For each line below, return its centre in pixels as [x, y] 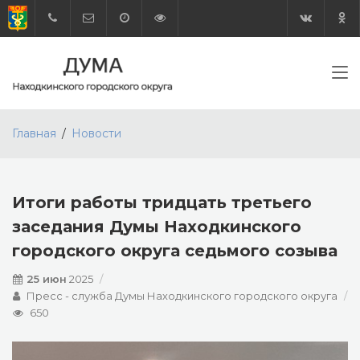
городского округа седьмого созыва [175, 251]
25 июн [47, 279]
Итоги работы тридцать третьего [162, 202]
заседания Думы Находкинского [157, 227]
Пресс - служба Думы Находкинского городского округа [182, 296]
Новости [96, 133]
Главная [34, 133]
